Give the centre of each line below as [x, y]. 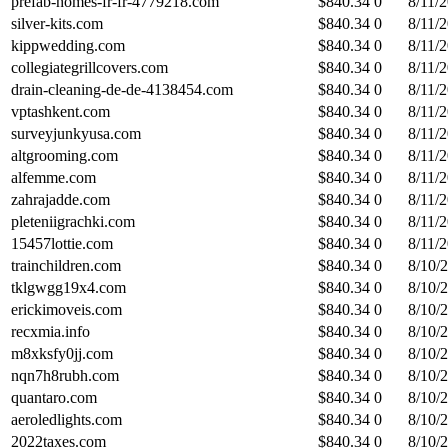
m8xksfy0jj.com [62, 353]
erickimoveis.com [66, 309]
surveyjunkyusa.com [76, 133]
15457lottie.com [62, 243]
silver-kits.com [57, 23]
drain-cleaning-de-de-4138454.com [122, 89]
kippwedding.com [68, 45]
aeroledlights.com [66, 419]
